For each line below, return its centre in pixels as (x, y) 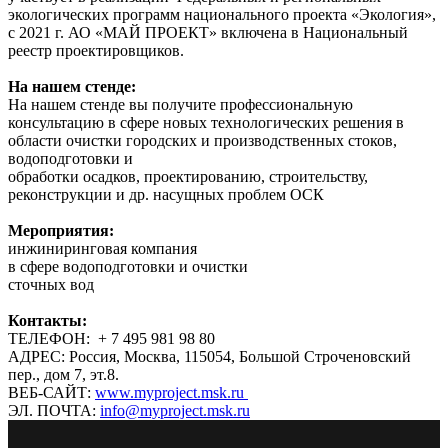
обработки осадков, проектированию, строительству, (188, 176)
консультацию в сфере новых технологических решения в (206, 122)
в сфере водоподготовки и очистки (128, 266)
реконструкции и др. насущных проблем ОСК (166, 194)
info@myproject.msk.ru (175, 410)
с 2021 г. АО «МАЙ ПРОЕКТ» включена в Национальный (208, 32)
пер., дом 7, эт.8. (63, 374)
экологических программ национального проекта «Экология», (222, 14)
